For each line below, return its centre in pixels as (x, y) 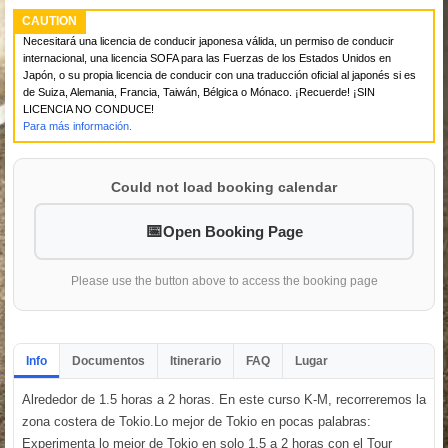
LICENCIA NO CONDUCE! (88, 108)
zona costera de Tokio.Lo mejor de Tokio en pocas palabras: (196, 421)
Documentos (108, 360)
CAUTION (49, 20)
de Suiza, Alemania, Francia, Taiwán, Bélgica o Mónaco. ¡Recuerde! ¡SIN (199, 91)
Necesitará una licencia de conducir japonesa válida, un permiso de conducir (208, 40)
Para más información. (77, 125)
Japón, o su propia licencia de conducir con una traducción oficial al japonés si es (219, 74)
